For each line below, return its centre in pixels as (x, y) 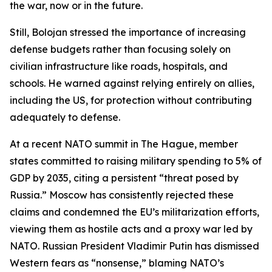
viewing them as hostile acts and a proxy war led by (131, 229)
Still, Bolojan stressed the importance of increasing (128, 32)
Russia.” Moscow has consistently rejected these (122, 195)
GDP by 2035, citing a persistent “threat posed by (124, 178)
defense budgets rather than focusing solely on (120, 49)
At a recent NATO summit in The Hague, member (124, 144)
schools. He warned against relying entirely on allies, (132, 83)
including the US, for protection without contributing (131, 100)
